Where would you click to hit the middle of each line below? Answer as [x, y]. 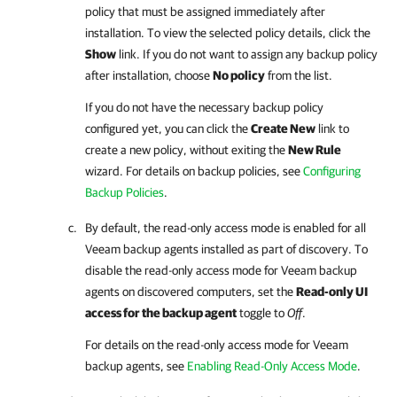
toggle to [262, 313]
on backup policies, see [241, 171]
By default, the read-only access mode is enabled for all [226, 228]
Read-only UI [332, 292]
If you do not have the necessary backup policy [204, 108]
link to [332, 129]
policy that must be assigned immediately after [205, 12]
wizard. [105, 171]
